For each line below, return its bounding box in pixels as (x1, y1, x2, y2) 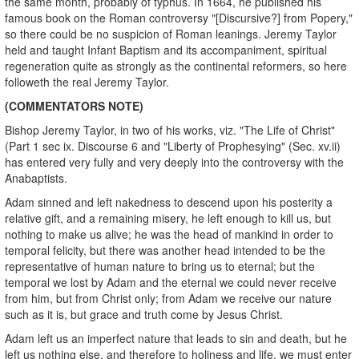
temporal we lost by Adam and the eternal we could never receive (5, 273, 337, 290)
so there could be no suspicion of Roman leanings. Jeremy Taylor (5, 25, 337, 42)
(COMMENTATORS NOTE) (5, 97, 143, 114)
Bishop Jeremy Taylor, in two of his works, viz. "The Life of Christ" (5, 121, 335, 138)
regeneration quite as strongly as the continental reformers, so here (5, 57, 347, 74)
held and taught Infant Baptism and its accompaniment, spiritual (5, 41, 327, 58)
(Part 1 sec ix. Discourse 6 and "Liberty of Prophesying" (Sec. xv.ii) (5, 137, 341, 154)
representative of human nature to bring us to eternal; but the (5, 257, 315, 274)
